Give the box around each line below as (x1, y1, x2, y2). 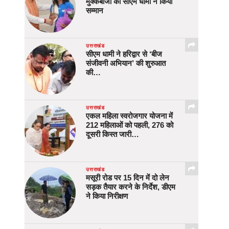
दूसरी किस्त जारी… (86, 130, 139, 139)
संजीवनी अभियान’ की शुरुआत (86, 59, 166, 68)
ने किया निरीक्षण (86, 192, 128, 201)
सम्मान (86, 6, 103, 15)
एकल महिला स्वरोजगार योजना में (86, 111, 173, 121)
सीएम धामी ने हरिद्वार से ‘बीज (86, 50, 162, 59)
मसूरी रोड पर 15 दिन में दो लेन (86, 173, 169, 182)
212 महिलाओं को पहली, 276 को (86, 121, 173, 130)
